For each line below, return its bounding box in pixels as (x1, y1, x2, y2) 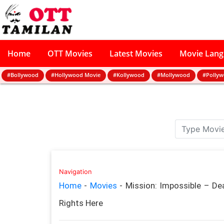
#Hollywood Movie (51, 71, 100, 78)
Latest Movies (109, 48, 162, 59)
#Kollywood (113, 71, 144, 78)
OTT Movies (47, 48, 92, 59)
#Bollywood (7, 71, 38, 78)
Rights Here (58, 197, 103, 208)
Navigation (58, 167, 91, 175)
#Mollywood (157, 71, 190, 78)
